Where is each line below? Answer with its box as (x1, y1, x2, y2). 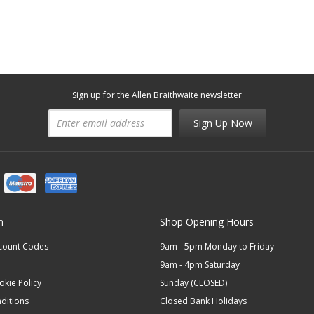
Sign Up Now (193, 116, 252, 130)
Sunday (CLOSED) (160, 277, 228, 289)
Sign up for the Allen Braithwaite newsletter (72, 89, 242, 102)
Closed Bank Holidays (160, 295, 247, 308)
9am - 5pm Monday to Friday (160, 240, 275, 253)
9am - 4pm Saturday (160, 259, 240, 271)
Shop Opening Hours (160, 215, 254, 229)
